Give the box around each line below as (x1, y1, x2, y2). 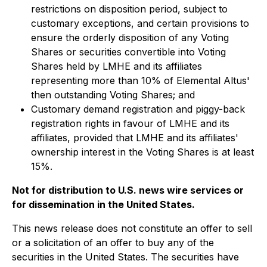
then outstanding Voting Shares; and (31, 89, 195, 101)
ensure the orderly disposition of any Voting (31, 32, 229, 44)
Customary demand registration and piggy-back (31, 103, 245, 115)
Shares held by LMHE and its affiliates (31, 60, 202, 72)
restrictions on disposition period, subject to (31, 3, 228, 15)
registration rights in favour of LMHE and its (31, 117, 229, 129)
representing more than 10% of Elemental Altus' (31, 74, 250, 86)
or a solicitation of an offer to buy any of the (12, 237, 214, 249)
